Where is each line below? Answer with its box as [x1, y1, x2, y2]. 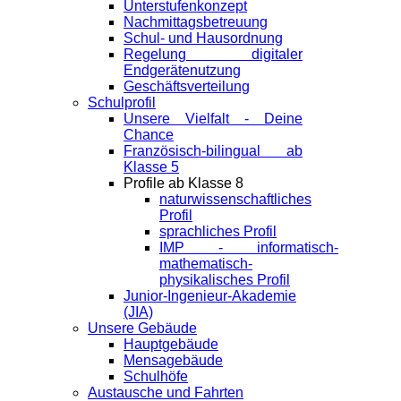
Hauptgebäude [124, 337, 218, 352]
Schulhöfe [124, 369, 188, 384]
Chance [124, 127, 174, 142]
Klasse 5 [124, 159, 179, 175]
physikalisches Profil [159, 272, 290, 287]
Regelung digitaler [124, 47, 303, 62]
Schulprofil [88, 95, 156, 110]
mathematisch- [159, 256, 252, 271]
